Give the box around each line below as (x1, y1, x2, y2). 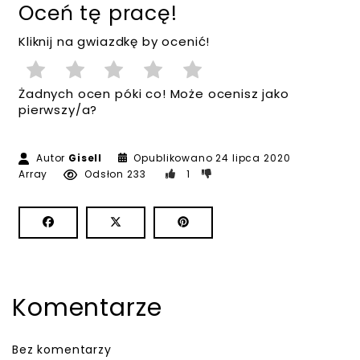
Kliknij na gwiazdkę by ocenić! (18, 32, 211, 50)
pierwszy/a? (18, 100, 98, 118)
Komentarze (12, 290, 162, 325)
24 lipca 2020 (215, 150, 291, 165)
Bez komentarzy (12, 341, 112, 358)
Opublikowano (130, 150, 216, 165)
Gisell (68, 150, 103, 165)
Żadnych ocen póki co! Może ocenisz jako (18, 84, 289, 102)
